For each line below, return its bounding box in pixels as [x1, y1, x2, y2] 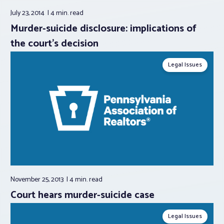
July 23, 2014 [10, 7, 46, 19]
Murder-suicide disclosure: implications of [10, 20, 196, 37]
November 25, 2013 [10, 174, 65, 186]
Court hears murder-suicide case [10, 187, 154, 204]
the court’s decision [10, 35, 98, 52]
